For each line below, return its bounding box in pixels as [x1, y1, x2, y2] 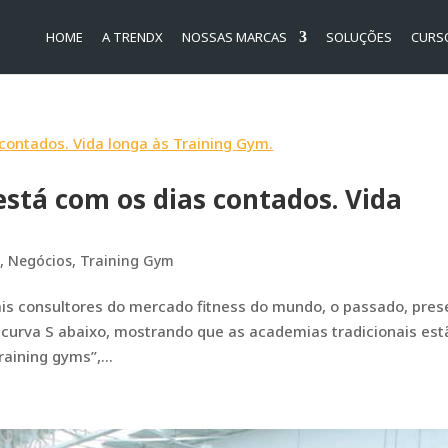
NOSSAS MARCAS [181, 28, 287, 46]
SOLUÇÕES [325, 28, 392, 46]
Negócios [8, 251, 73, 270]
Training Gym [80, 251, 175, 270]
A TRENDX [101, 28, 163, 46]
